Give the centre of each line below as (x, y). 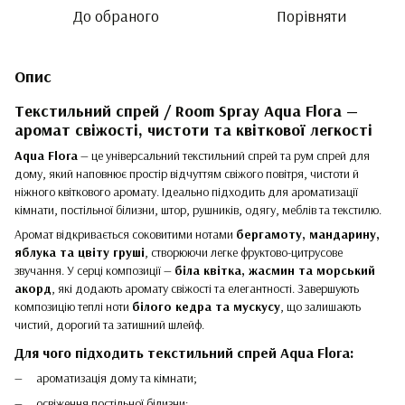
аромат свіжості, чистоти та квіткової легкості (193, 129)
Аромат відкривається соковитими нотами (125, 234)
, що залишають (320, 306)
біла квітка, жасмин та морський (275, 270)
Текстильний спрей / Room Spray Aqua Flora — (186, 110)
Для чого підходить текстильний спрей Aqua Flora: (184, 352)
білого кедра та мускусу (206, 306)
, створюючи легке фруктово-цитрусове (244, 252)
